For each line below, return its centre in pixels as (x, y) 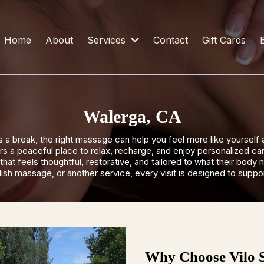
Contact (171, 40)
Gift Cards (224, 40)
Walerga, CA (132, 116)
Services (108, 40)
